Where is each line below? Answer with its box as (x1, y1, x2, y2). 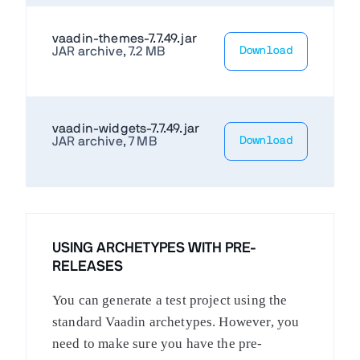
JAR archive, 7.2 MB (52, 44, 166, 58)
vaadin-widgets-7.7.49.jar (52, 121, 199, 135)
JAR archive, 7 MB (52, 134, 157, 148)
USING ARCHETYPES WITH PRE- (52, 240, 256, 256)
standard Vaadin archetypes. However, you (52, 313, 300, 329)
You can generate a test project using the (52, 292, 288, 308)
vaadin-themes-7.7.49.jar (52, 31, 197, 45)
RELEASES (52, 259, 123, 274)
